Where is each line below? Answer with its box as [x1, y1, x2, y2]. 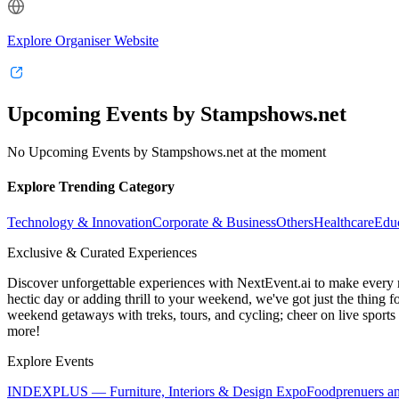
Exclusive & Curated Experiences [7, 244, 197, 260]
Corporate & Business [152, 214, 276, 230]
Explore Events [7, 353, 94, 369]
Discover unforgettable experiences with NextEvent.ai [7, 274, 314, 290]
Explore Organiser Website [7, 33, 159, 49]
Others [276, 214, 313, 230]
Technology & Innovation [7, 214, 152, 230]
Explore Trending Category [7, 179, 175, 195]
